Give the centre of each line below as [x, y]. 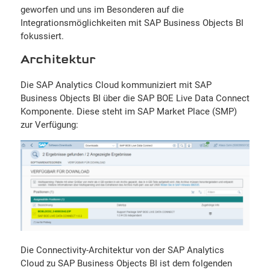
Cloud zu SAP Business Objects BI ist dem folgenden [126, 263]
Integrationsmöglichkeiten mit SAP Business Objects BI [132, 23]
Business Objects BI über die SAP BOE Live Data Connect [135, 99]
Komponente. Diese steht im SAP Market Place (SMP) [128, 112]
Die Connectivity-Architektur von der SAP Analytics [122, 250]
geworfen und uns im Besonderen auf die [102, 9]
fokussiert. [42, 36]
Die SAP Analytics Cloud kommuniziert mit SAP [116, 85]
